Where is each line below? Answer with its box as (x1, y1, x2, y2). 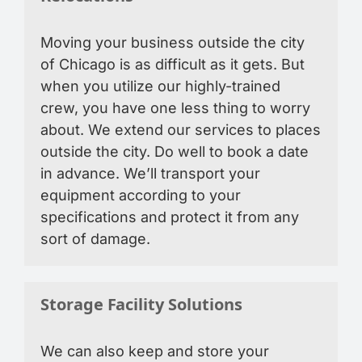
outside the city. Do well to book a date (40, 143, 309, 160)
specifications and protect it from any (40, 208, 299, 225)
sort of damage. (40, 230, 150, 247)
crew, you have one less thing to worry (40, 99, 310, 116)
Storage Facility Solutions (40, 295, 242, 317)
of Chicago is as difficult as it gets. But (40, 56, 305, 73)
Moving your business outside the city (40, 34, 305, 51)
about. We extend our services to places (40, 121, 321, 138)
